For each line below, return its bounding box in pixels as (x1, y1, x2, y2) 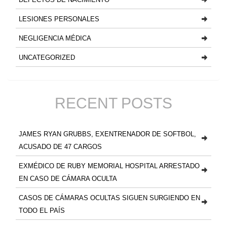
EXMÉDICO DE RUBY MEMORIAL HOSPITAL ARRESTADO (19, 162, 200, 170)
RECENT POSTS (55, 95, 172, 111)
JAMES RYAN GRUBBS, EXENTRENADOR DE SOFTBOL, (19, 130, 196, 138)
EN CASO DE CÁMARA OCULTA (19, 174, 117, 182)
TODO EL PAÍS (19, 206, 65, 214)
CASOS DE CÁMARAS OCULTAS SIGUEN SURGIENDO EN (19, 194, 200, 202)
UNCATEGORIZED (19, 53, 75, 61)
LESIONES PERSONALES (19, 15, 99, 23)
